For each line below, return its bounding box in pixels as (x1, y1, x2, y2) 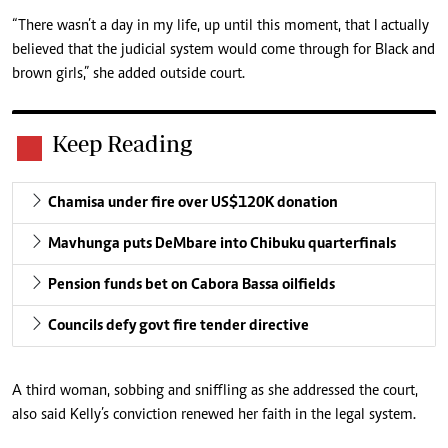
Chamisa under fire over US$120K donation (48, 194, 338, 211)
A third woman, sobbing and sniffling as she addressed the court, (12, 382, 418, 399)
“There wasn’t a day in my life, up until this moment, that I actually (12, 17, 429, 34)
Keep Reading (52, 129, 192, 157)
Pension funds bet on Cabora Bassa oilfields (48, 276, 335, 293)
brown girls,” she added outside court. (12, 65, 245, 82)
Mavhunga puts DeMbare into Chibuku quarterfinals (48, 235, 396, 252)
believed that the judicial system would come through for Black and (12, 41, 435, 58)
